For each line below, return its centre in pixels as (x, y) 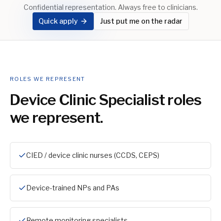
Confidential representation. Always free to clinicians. (110, 7)
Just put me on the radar (141, 21)
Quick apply (58, 21)
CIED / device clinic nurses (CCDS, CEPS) (93, 155)
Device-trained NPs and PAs (73, 188)
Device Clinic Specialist (87, 100)
